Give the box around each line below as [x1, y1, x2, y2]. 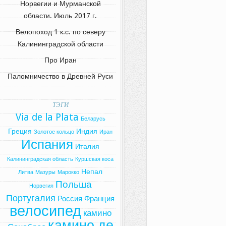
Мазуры [35, 169, 55, 176]
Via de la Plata [15, 111, 79, 124]
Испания [21, 137, 73, 152]
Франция [84, 194, 115, 204]
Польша [55, 179, 92, 191]
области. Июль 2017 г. [24, 12, 97, 20]
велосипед [9, 202, 81, 220]
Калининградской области [17, 40, 103, 48]
